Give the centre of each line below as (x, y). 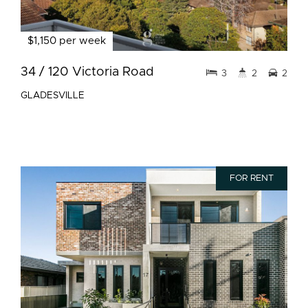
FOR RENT (252, 178)
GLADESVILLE (53, 96)
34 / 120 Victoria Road (87, 72)
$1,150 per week (67, 41)
